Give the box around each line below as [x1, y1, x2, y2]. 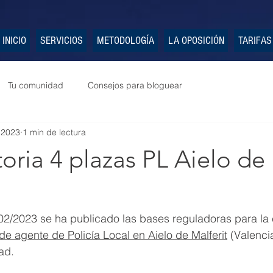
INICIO [2, 34, 26, 47]
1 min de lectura [23, 126, 86, 138]
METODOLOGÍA [96, 34, 154, 47]
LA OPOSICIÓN [168, 34, 224, 47]
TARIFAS [238, 34, 272, 47]
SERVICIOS [40, 34, 83, 47]
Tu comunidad [8, 79, 63, 91]
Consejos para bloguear [88, 79, 182, 91]
